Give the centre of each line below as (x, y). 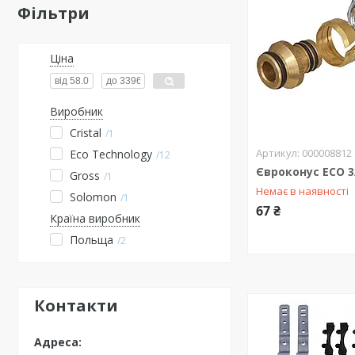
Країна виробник (95, 218)
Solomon (93, 197)
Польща (92, 240)
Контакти (76, 305)
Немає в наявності (303, 191)
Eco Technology (111, 154)
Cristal (86, 133)
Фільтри (53, 13)
